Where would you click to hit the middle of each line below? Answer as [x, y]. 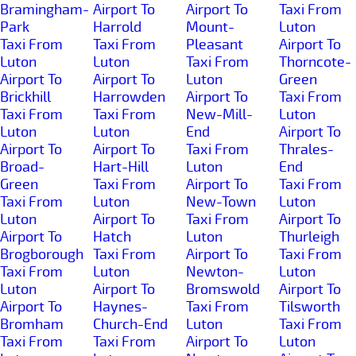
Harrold [117, 27]
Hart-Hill [121, 166]
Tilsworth [310, 306]
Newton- [215, 271]
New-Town [221, 201]
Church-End [130, 324]
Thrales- [306, 149]
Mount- [210, 27]
